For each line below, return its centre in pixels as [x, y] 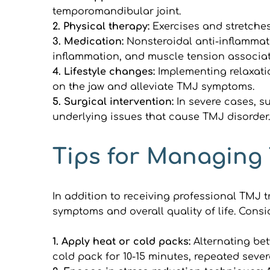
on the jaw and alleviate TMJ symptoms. [153, 86]
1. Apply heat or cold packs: [121, 241]
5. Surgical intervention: [115, 102]
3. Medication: [89, 41]
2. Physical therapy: [102, 26]
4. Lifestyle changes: [105, 71]
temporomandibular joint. [117, 11]
